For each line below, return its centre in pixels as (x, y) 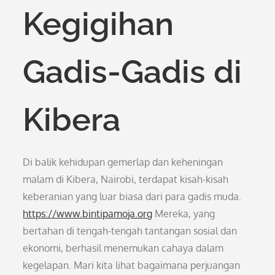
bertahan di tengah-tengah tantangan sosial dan (130, 231)
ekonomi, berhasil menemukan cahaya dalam (123, 248)
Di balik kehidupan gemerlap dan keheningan (123, 162)
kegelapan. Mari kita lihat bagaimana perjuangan (132, 265)
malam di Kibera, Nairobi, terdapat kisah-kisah (126, 179)
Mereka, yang (184, 214)
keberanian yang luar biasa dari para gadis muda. (132, 196)
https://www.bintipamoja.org (88, 214)
